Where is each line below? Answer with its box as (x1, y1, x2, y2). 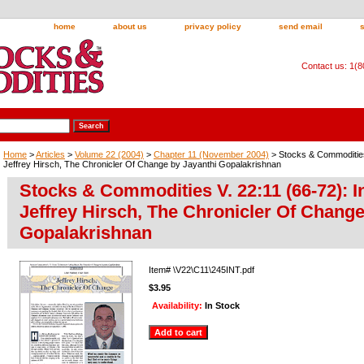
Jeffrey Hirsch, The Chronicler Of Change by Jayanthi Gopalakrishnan (3, 158, 281, 169)
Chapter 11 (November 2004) (154, 149, 269, 159)
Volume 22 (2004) (75, 149, 144, 159)
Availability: (152, 300, 205, 310)
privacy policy (184, 22, 241, 31)
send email (279, 22, 323, 31)
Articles (36, 149, 65, 159)
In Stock (205, 300, 240, 310)
